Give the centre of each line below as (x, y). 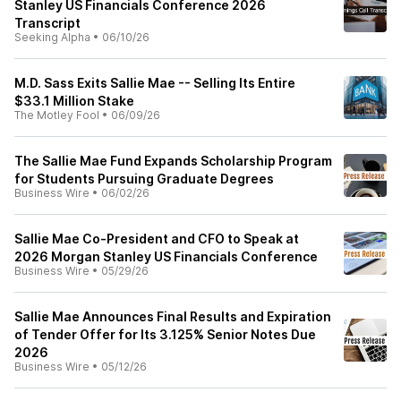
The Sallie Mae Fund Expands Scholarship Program (173, 161)
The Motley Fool (57, 115)
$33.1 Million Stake (74, 101)
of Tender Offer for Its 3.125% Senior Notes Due (165, 334)
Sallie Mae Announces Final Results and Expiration (173, 316)
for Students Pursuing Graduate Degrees (144, 179)
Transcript (47, 23)
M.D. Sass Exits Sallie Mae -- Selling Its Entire (155, 83)
